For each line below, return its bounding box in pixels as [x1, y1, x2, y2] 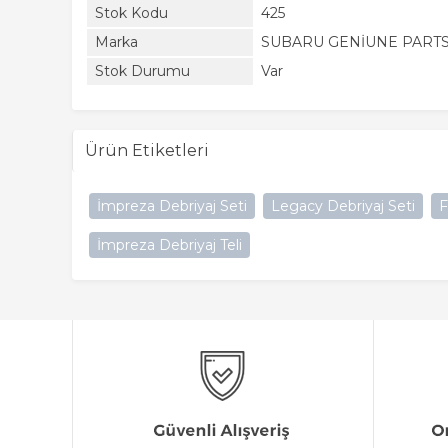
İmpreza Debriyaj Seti [97, 197, 247, 215]
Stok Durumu [95, 62, 190, 80]
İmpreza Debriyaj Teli [97, 236, 242, 254]
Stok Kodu [95, 4, 168, 22]
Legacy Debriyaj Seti [271, 197, 415, 215]
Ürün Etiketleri [85, 141, 209, 160]
